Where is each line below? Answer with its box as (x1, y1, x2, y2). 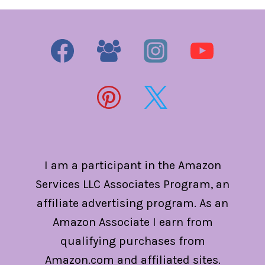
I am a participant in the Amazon (44, 159, 221, 172)
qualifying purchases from (60, 234, 205, 248)
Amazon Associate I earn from (52, 215, 213, 229)
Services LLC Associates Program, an (35, 177, 230, 191)
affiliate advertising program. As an (37, 196, 228, 210)
